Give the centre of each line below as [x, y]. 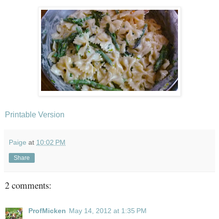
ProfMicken [47, 211]
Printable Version [35, 114]
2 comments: [28, 185]
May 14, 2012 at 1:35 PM [108, 211]
